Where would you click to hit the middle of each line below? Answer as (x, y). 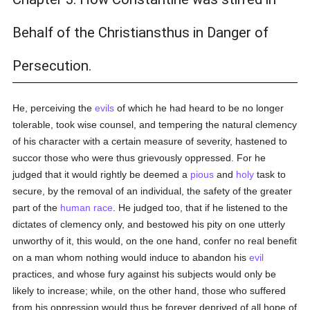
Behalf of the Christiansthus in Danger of (141, 33)
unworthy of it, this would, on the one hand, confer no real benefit (155, 241)
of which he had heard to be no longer (199, 108)
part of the (37, 208)
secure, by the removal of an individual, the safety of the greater (153, 191)
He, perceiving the (54, 108)
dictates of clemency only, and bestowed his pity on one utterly (149, 224)
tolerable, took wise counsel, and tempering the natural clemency (155, 125)
